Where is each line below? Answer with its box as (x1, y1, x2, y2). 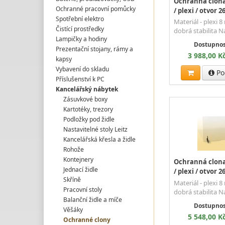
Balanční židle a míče (63, 195, 122, 204)
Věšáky (63, 205, 83, 214)
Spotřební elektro (56, 14, 104, 23)
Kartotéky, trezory (63, 104, 113, 114)
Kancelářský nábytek (56, 84, 119, 93)
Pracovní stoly (63, 185, 102, 194)
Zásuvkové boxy (63, 94, 107, 103)
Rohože (63, 145, 84, 154)
